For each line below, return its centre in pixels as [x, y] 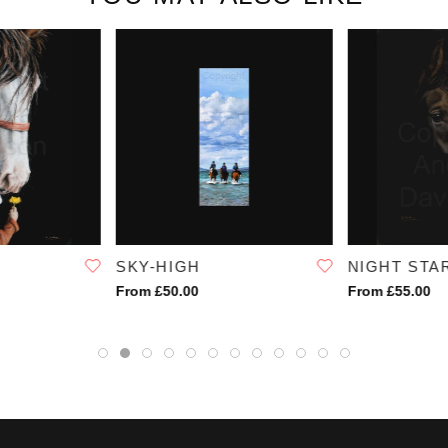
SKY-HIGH [158, 267]
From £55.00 [389, 291]
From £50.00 [157, 291]
